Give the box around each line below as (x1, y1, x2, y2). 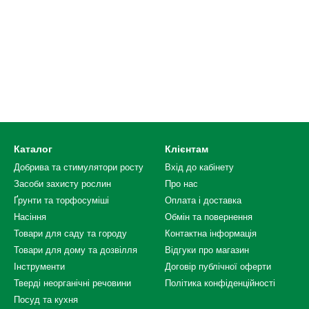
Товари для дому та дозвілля (14, 245, 137, 255)
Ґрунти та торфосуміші (14, 195, 109, 206)
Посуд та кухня (14, 295, 78, 305)
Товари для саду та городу (14, 228, 127, 239)
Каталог (14, 143, 52, 154)
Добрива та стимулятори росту (14, 162, 143, 172)
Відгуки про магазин (165, 245, 249, 255)
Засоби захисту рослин (14, 179, 111, 189)
